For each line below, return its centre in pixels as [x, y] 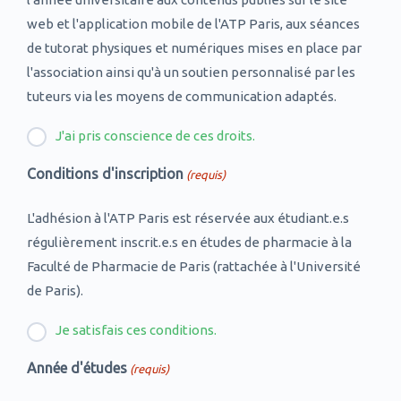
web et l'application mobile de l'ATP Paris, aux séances [193, 23]
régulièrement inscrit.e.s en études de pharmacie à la [189, 243]
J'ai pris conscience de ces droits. [155, 136]
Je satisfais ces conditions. [136, 330]
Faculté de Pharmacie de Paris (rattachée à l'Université [194, 267]
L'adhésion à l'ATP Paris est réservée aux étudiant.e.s [188, 218]
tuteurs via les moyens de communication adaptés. [182, 96]
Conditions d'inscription [105, 174]
